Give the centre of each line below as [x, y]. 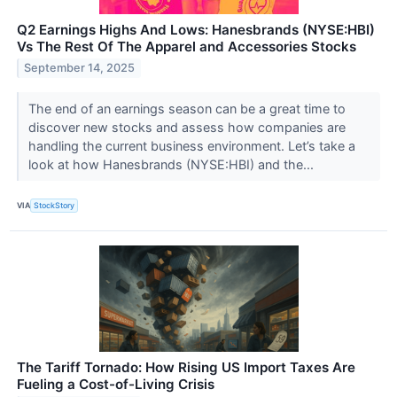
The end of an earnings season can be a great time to [187, 108]
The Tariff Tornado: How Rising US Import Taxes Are [186, 367]
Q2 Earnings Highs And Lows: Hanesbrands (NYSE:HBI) [196, 29]
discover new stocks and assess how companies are [187, 127]
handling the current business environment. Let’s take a [191, 145]
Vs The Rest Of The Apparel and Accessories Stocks [187, 46]
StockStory [54, 206]
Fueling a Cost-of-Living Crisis [116, 384]
